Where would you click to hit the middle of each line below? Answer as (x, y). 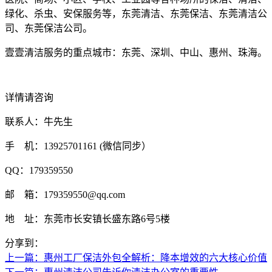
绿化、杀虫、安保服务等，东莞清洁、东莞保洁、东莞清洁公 (136, 14)
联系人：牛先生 (39, 122)
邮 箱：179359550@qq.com (65, 195)
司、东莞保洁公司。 (49, 29)
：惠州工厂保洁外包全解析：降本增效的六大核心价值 (151, 258)
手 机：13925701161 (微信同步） (78, 146)
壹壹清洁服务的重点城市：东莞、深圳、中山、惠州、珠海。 (136, 53)
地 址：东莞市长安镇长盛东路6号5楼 (87, 219)
